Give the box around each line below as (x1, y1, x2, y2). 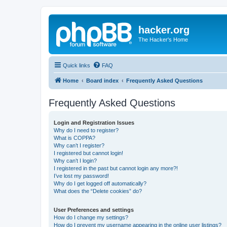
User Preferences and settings (54, 206, 134, 213)
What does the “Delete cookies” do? (54, 187, 142, 194)
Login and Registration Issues (54, 119, 134, 126)
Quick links (63, 62, 90, 68)
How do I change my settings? (54, 214, 128, 220)
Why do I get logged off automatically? (54, 180, 146, 186)
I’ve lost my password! (54, 172, 109, 179)
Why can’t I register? (54, 142, 104, 148)
